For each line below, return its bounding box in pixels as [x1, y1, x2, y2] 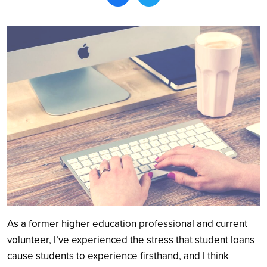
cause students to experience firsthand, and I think [7, 249, 229, 262]
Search [180, 89, 209, 102]
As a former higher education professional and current [7, 217, 247, 230]
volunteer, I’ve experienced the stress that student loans [7, 233, 254, 246]
